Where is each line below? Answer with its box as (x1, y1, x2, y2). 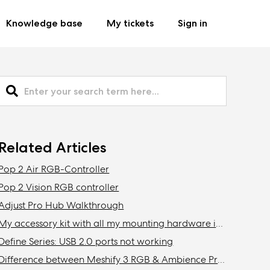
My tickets (107, 17, 154, 30)
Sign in (178, 17, 207, 30)
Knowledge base (6, 17, 83, 30)
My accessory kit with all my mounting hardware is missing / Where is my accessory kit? (216, 217, 224, 230)
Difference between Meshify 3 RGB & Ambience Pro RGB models (218, 253, 225, 266)
